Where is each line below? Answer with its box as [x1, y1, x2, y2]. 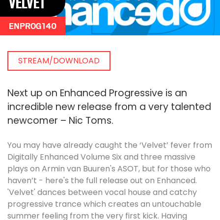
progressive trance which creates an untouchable [7, 198, 201, 210]
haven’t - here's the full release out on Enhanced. [7, 175, 197, 186]
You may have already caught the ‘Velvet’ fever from [7, 139, 212, 151]
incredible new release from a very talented [7, 100, 211, 113]
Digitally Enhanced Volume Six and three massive [7, 151, 195, 163]
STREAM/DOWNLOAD [18, 55, 100, 66]
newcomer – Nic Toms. [7, 114, 113, 127]
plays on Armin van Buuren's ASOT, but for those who [7, 163, 211, 174]
